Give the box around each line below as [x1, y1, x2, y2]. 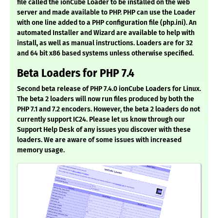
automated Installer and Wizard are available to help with [17, 29, 195, 37]
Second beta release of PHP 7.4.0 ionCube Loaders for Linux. [17, 85, 201, 93]
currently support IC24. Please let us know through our [17, 115, 185, 124]
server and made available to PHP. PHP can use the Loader [17, 8, 196, 17]
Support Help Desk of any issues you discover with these [17, 126, 191, 134]
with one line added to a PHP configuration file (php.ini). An [17, 18, 197, 27]
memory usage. [17, 146, 65, 155]
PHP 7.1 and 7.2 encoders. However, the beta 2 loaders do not [17, 105, 200, 114]
